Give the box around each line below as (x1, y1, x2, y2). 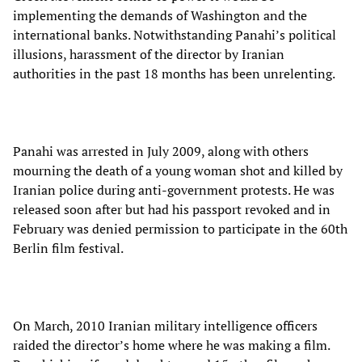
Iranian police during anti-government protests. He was (13, 180, 335, 199)
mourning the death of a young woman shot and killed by (13, 161, 343, 179)
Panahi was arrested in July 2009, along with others (13, 141, 309, 160)
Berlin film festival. (13, 238, 124, 257)
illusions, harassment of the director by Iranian (13, 44, 284, 63)
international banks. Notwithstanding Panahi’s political (13, 25, 336, 44)
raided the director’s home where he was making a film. (13, 335, 330, 354)
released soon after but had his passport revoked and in (13, 200, 330, 218)
